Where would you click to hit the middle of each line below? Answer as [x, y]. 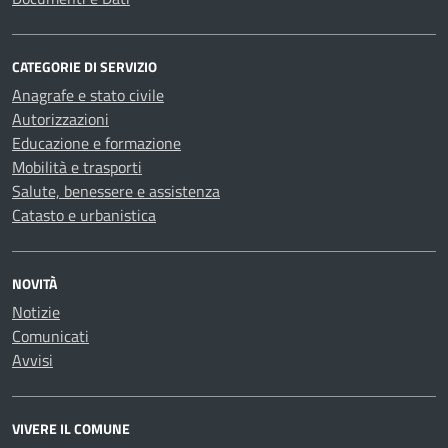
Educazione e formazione [96, 143]
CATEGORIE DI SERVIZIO [84, 66]
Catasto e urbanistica [84, 215]
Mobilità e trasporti [77, 167]
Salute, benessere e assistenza [116, 191]
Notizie [36, 312]
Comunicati [50, 336]
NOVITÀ [34, 283]
